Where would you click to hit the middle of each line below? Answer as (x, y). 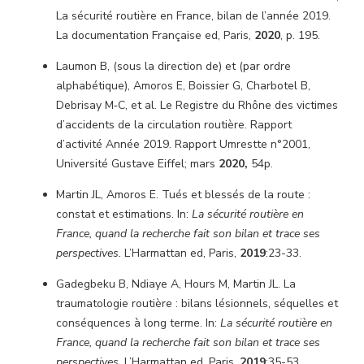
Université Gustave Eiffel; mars (137, 164)
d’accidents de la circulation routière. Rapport (174, 125)
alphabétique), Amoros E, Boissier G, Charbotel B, (183, 86)
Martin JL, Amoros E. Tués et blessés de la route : (183, 195)
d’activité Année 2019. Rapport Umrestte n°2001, (183, 144)
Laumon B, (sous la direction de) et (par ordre (173, 66)
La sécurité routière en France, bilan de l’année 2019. (193, 16)
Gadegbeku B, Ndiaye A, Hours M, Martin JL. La (176, 284)
